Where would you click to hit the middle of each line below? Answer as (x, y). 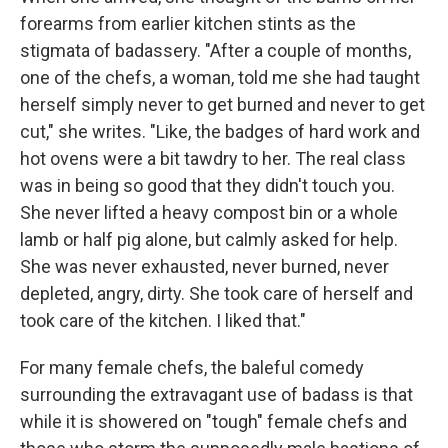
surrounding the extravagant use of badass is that (216, 394)
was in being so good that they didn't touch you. (207, 185)
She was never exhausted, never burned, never (204, 266)
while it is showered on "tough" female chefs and (213, 421)
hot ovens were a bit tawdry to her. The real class (213, 158)
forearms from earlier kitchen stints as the (188, 23)
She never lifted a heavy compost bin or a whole (209, 212)
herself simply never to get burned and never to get (222, 104)
